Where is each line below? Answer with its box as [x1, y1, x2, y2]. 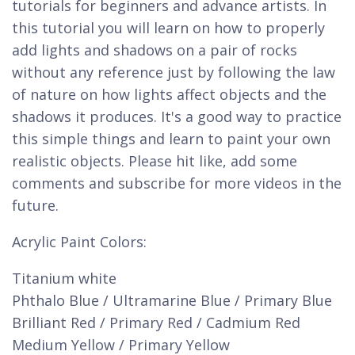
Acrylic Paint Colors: [12, 232, 147, 251]
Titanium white [12, 269, 116, 288]
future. [12, 196, 59, 215]
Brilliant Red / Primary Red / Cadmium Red [12, 313, 300, 332]
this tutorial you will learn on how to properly [12, 18, 325, 37]
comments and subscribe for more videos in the [12, 174, 342, 193]
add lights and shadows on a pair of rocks [12, 40, 297, 59]
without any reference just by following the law [12, 63, 335, 82]
